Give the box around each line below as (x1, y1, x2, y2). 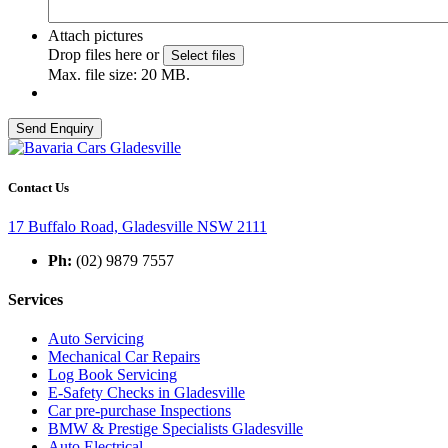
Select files (171, 48, 236, 64)
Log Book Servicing (48, 366, 177, 384)
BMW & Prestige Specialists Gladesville (48, 420, 303, 438)
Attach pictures (48, 27, 143, 45)
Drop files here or (48, 46, 163, 64)
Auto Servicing (48, 330, 144, 348)
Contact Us (8, 179, 69, 195)
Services (8, 291, 63, 308)
